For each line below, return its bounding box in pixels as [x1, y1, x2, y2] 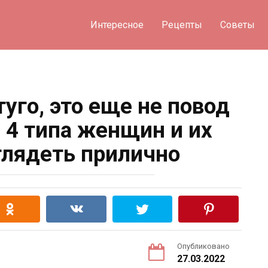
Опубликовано [177, 242, 230, 251]
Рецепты [161, 19, 202, 31]
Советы [220, 19, 255, 31]
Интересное [90, 19, 144, 31]
